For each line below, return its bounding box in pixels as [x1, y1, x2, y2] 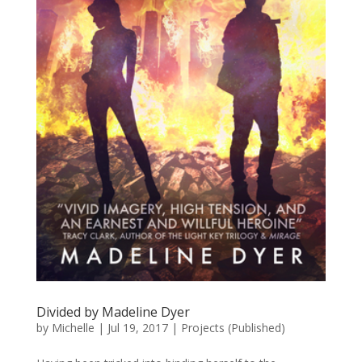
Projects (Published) [180, 320, 285, 336]
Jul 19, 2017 [107, 320, 168, 336]
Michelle [51, 320, 95, 336]
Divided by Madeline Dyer [36, 303, 190, 322]
